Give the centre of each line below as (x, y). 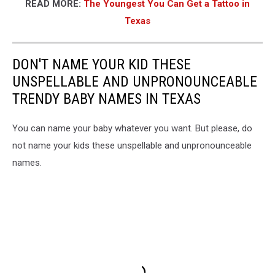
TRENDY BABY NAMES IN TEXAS (107, 99)
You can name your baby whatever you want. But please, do (132, 129)
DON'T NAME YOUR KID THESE (102, 65)
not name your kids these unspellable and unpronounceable (132, 146)
